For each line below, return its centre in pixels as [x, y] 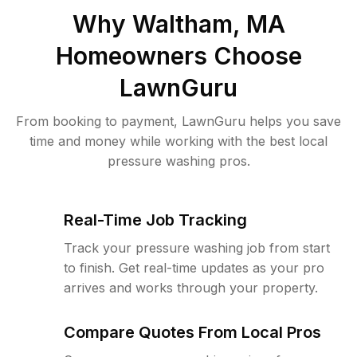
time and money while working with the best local [178, 141]
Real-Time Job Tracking [155, 220]
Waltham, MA [208, 24]
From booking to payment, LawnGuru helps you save [178, 121]
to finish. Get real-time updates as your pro [194, 268]
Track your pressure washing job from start [197, 248]
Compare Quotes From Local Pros [192, 332]
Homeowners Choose [178, 56]
